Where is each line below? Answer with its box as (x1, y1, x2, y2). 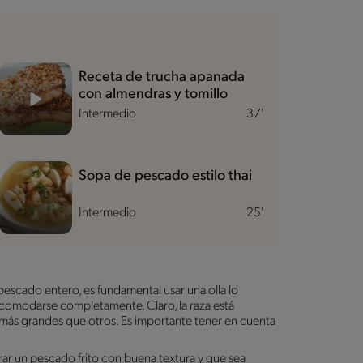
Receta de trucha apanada (78, 69, 245, 85)
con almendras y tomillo (78, 86, 228, 102)
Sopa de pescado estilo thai (78, 168, 252, 184)
